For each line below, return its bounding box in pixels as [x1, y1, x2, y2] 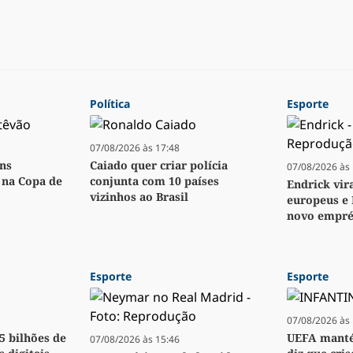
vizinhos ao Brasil [90, 189, 188, 205]
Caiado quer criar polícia [90, 158, 228, 173]
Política [90, 96, 130, 112]
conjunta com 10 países [90, 173, 219, 189]
